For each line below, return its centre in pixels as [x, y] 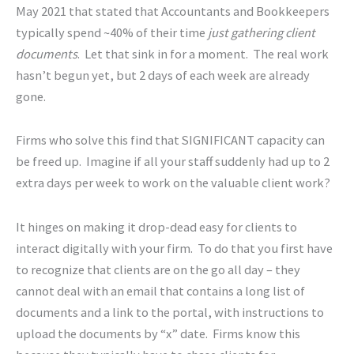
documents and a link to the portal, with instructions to [170, 313]
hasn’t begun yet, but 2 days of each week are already [163, 75]
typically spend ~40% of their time [112, 32]
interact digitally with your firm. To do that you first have [174, 249]
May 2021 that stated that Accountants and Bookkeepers [173, 11]
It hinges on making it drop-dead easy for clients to [156, 227]
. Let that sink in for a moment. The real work [203, 53]
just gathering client [262, 32]
